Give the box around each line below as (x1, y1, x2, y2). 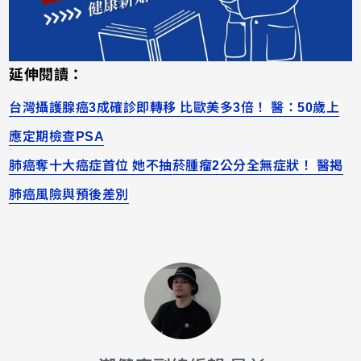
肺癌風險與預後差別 (9, 188, 129, 202)
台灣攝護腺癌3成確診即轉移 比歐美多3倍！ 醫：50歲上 (9, 101, 340, 115)
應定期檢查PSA (9, 130, 105, 144)
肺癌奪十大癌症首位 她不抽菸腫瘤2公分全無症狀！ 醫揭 (9, 159, 343, 173)
